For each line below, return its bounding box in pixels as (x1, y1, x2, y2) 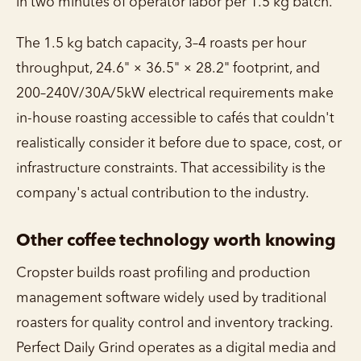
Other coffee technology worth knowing (16, 232, 336, 250)
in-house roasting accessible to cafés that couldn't (16, 111, 334, 126)
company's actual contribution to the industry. (16, 186, 309, 201)
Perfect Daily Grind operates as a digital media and (16, 341, 336, 355)
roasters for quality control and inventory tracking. (16, 316, 333, 330)
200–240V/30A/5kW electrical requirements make (16, 86, 334, 101)
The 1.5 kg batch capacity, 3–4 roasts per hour (16, 36, 306, 51)
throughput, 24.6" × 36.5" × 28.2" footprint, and (16, 61, 320, 76)
